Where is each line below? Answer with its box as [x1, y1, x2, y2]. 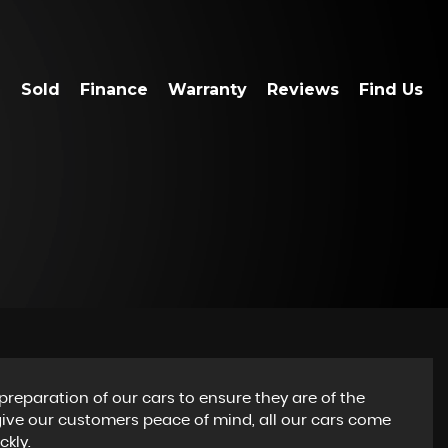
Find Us [359, 80, 423, 99]
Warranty [168, 80, 247, 99]
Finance [80, 80, 148, 99]
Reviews [267, 80, 339, 99]
